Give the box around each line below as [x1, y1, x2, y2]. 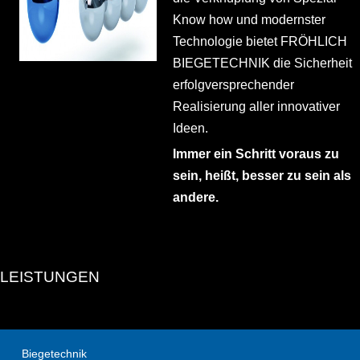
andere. [172, 190, 219, 204]
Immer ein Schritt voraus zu [172, 146, 339, 161]
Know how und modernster [172, 13, 325, 27]
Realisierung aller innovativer [172, 100, 340, 114]
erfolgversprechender [172, 78, 294, 92]
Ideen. [172, 121, 208, 136]
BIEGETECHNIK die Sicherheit [172, 56, 352, 71]
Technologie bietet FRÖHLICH [172, 35, 347, 49]
